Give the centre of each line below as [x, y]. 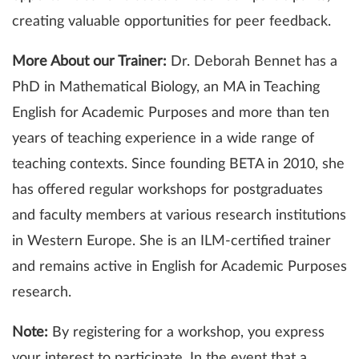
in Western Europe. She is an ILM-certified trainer [171, 241]
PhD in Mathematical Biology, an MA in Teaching [166, 87]
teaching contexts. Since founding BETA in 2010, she [178, 164]
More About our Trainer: [91, 61]
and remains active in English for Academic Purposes [179, 266]
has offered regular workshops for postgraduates [167, 190]
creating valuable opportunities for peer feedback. [171, 21]
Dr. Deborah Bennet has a [254, 61]
